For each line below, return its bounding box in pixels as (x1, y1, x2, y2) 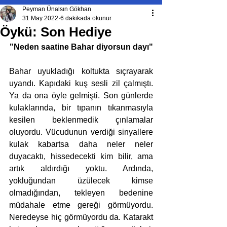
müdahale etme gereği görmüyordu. (9, 201, 153, 209)
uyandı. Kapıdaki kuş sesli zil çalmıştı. (9, 79, 153, 88)
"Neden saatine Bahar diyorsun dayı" (9, 43, 153, 51)
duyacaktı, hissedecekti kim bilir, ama (9, 152, 153, 161)
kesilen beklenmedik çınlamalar (9, 116, 153, 124)
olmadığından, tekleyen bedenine (9, 188, 153, 197)
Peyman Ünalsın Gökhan (22, 6, 91, 13)
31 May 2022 (22, 15, 58, 22)
